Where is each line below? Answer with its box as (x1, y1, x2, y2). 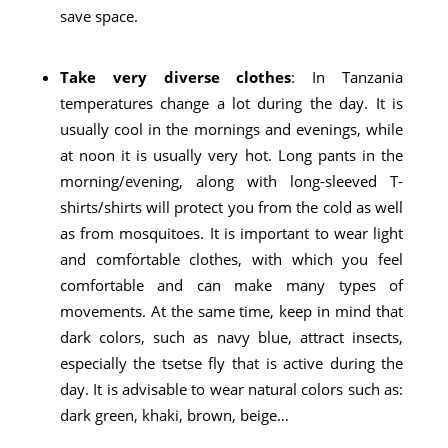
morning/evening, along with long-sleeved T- (59, 171, 404, 191)
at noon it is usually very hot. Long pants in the (59, 145, 404, 165)
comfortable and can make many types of (59, 275, 404, 295)
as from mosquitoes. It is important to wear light (59, 223, 404, 243)
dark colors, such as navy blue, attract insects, (59, 327, 404, 347)
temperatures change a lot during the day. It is (59, 93, 404, 113)
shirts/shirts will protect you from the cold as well (59, 197, 404, 217)
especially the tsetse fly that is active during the (59, 353, 404, 373)
